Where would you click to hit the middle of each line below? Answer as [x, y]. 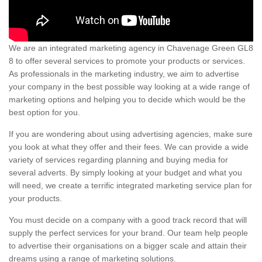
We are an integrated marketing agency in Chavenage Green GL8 [131, 48]
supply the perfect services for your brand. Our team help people [128, 233]
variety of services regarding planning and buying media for [118, 160]
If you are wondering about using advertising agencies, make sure [131, 134]
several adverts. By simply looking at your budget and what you [125, 173]
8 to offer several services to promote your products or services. [127, 61]
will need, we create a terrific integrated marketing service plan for [130, 186]
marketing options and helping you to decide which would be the [127, 100]
